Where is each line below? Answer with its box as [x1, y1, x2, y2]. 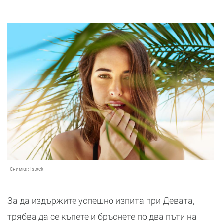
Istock [30, 165, 43, 173]
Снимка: [10, 165, 30, 173]
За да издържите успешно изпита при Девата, [7, 195, 194, 206]
